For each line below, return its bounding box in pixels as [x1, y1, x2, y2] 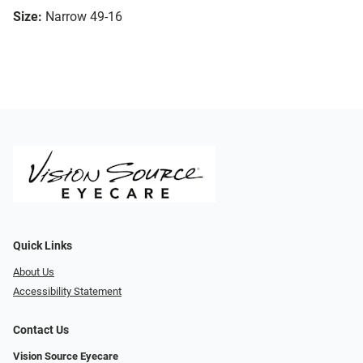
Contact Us [13, 323, 69, 338]
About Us [13, 265, 54, 278]
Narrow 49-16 [45, 9, 122, 25]
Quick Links [13, 238, 72, 253]
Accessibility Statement [13, 285, 122, 298]
